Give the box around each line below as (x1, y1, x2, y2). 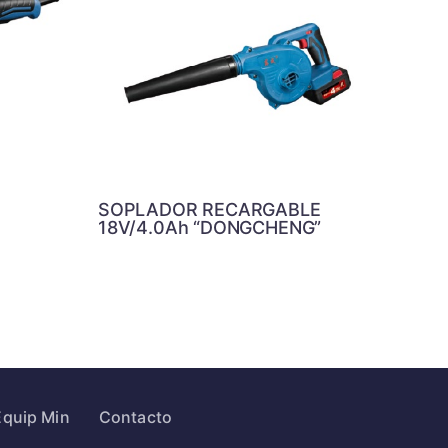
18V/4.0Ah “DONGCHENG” (98, 216, 322, 238)
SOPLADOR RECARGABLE (98, 198, 321, 220)
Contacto (98, 407, 173, 427)
